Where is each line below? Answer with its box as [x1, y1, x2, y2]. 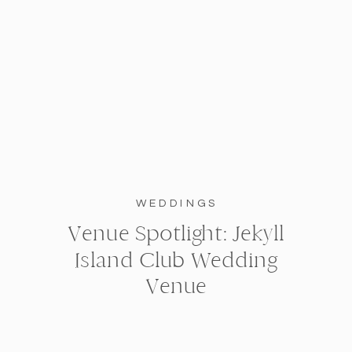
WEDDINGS [135, 197, 218, 209]
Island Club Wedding [75, 247, 277, 273]
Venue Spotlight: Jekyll [68, 220, 284, 247]
